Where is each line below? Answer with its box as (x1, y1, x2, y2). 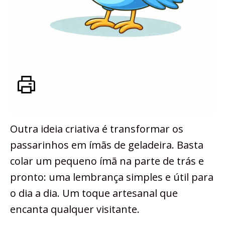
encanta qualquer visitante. (10, 202, 140, 216)
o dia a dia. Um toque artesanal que (10, 186, 178, 200)
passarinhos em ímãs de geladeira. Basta (10, 138, 203, 152)
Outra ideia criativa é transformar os (10, 122, 183, 136)
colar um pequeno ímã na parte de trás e (10, 154, 204, 168)
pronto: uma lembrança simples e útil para (10, 170, 213, 184)
